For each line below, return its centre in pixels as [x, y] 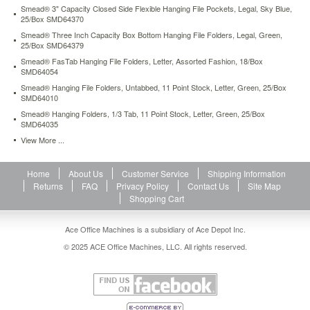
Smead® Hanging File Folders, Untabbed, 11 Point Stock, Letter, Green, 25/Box [154, 87]
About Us [86, 173]
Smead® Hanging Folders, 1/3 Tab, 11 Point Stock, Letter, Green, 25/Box [143, 113]
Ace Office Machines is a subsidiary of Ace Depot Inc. [155, 229]
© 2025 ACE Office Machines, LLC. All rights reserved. [155, 246]
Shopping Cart [157, 198]
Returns [48, 186]
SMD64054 [39, 71]
